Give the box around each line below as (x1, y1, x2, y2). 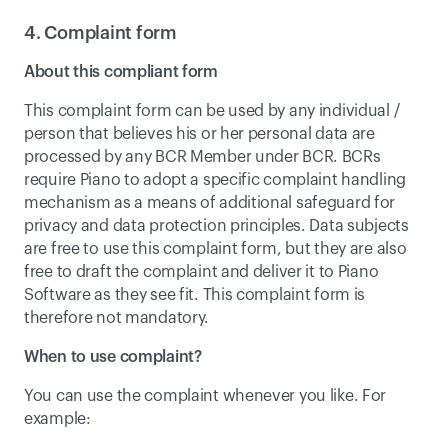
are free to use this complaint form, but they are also (24, 241, 407, 257)
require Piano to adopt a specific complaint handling (24, 172, 407, 188)
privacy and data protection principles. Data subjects (24, 218, 409, 234)
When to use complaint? (24, 349, 202, 365)
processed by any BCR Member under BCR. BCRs (24, 149, 381, 165)
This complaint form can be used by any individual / (24, 103, 400, 119)
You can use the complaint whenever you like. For (24, 388, 387, 404)
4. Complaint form (24, 24, 177, 42)
